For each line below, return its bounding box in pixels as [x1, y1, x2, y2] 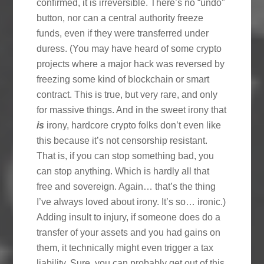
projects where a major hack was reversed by [37, 58, 225, 69]
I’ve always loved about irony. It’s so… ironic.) [37, 196, 226, 207]
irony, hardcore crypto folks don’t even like [44, 120, 222, 130]
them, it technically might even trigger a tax [37, 242, 214, 253]
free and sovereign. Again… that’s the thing [37, 181, 216, 192]
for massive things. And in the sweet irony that [37, 104, 227, 115]
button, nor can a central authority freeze [37, 12, 204, 23]
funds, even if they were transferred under [37, 28, 209, 38]
